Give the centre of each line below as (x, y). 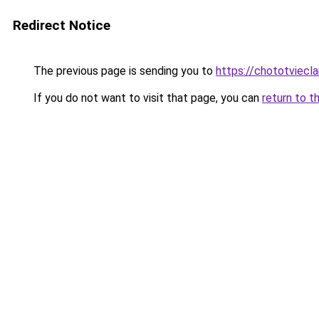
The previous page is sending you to (123, 71)
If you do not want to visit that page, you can (146, 98)
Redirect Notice (62, 25)
